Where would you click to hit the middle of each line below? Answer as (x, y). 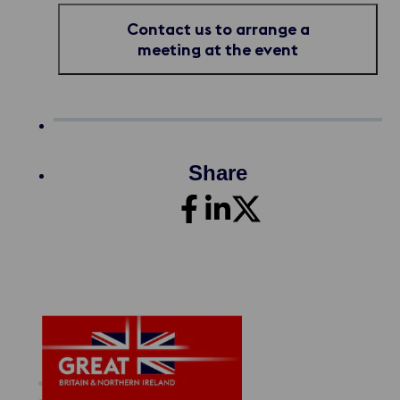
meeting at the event (218, 50)
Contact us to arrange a (218, 29)
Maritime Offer (104, 382)
